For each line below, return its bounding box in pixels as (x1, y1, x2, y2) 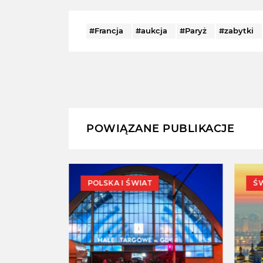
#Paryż (180, 26, 207, 35)
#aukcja (136, 26, 167, 35)
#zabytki (219, 26, 254, 35)
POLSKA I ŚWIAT (87, 178, 152, 187)
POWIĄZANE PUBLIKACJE (86, 122, 234, 135)
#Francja (89, 26, 123, 35)
